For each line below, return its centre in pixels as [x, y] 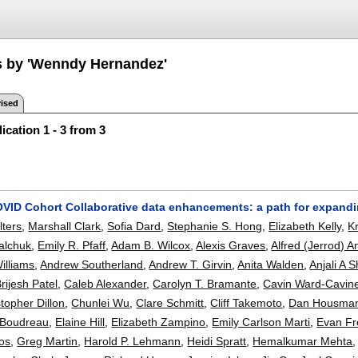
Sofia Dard [134, 226]
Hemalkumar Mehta [303, 341]
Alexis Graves [231, 245]
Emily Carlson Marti [261, 322]
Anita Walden [271, 264]
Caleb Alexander [105, 283]
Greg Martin [48, 341]
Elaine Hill [80, 322]
